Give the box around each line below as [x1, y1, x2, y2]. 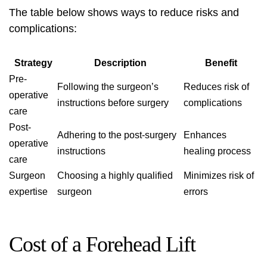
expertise [9, 187, 48, 197]
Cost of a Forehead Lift [9, 232, 195, 256]
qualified [136, 170, 173, 181]
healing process [184, 146, 251, 156]
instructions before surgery [57, 98, 169, 108]
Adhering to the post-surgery [57, 130, 176, 140]
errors [184, 187, 208, 197]
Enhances [184, 130, 226, 140]
